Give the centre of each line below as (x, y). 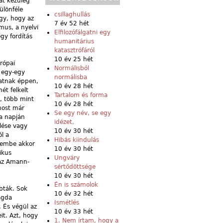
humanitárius (74, 41)
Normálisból (72, 68)
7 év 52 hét (72, 23)
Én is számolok (76, 184)
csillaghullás (72, 14)
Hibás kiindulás (77, 140)
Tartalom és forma (81, 95)
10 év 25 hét (74, 59)
